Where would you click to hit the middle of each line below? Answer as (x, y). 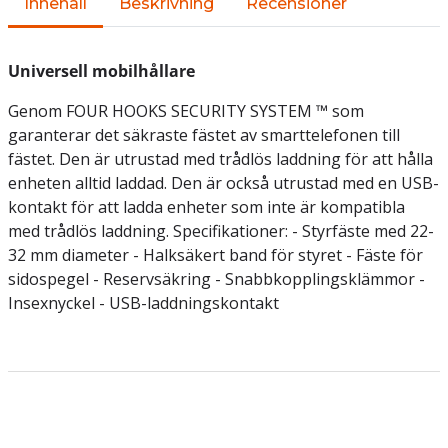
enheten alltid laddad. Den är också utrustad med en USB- (223, 183)
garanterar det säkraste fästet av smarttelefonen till (204, 135)
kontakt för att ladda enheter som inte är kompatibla (206, 207)
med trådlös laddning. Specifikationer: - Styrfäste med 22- (221, 231)
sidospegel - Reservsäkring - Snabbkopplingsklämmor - (216, 279)
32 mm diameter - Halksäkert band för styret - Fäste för (215, 255)
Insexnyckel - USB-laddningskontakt (143, 303)
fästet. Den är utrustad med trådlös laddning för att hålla (220, 159)
